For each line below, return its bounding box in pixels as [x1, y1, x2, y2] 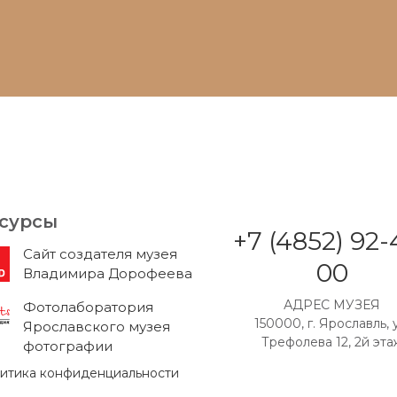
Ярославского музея [23, 318, 170, 335]
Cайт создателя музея [23, 245, 177, 262]
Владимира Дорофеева [23, 265, 192, 282]
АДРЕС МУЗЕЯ [284, 297, 380, 313]
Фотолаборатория [23, 299, 153, 315]
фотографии [23, 338, 113, 354]
